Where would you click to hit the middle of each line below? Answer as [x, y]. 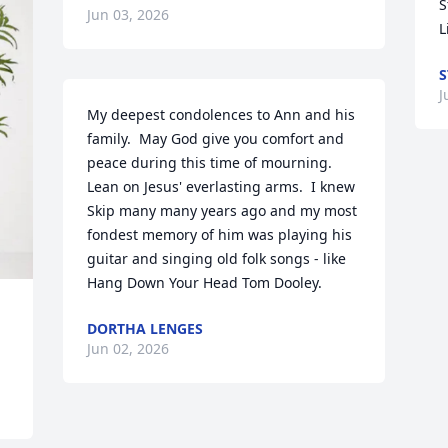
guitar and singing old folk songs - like [217, 258]
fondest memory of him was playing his [220, 234]
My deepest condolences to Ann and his [221, 114]
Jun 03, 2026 [128, 14]
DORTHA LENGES [145, 328]
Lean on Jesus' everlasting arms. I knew [221, 186]
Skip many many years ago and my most [222, 210]
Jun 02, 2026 [128, 348]
